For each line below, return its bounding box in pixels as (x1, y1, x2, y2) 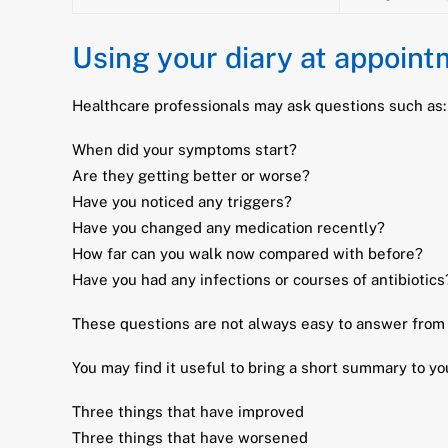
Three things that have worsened (72, 429, 308, 446)
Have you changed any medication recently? (72, 219, 385, 236)
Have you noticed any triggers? (72, 193, 292, 210)
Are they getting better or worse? (72, 167, 310, 184)
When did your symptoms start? (72, 141, 297, 158)
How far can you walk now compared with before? (72, 245, 423, 262)
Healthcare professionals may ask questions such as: (72, 97, 446, 114)
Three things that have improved (72, 403, 304, 420)
